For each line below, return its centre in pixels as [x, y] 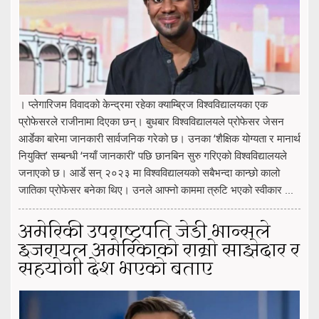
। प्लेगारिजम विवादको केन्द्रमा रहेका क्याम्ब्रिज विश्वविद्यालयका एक [143, 104]
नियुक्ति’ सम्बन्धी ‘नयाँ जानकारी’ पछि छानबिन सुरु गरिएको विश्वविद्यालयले [153, 155]
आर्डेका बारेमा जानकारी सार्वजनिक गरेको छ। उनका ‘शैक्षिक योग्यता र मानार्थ [159, 138]
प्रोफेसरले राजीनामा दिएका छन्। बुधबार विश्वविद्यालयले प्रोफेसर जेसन [151, 121]
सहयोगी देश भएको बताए [116, 270]
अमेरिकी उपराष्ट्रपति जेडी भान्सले [145, 232]
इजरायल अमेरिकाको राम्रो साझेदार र [159, 251]
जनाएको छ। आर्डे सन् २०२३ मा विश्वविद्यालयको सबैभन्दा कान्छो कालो [149, 172]
